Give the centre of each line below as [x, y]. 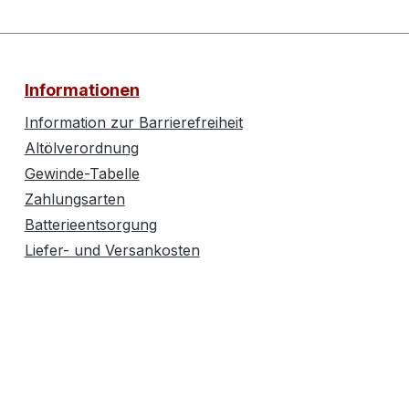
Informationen [82, 90]
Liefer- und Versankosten [112, 251]
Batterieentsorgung [90, 225]
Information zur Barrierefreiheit [133, 123]
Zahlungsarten [74, 199]
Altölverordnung [81, 148]
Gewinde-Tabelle [82, 174]
